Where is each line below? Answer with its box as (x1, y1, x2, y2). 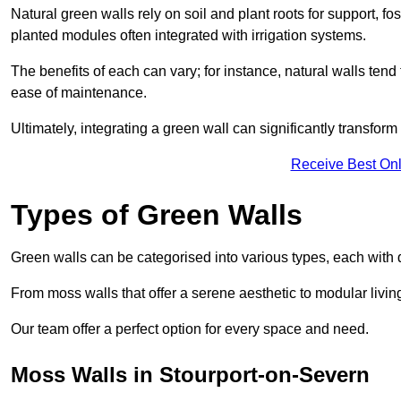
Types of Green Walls (11, 198, 303, 231)
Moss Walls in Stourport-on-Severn (11, 362, 370, 387)
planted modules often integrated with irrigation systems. (11, 27, 366, 43)
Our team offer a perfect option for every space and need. (11, 320, 369, 337)
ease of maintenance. (11, 84, 147, 100)
